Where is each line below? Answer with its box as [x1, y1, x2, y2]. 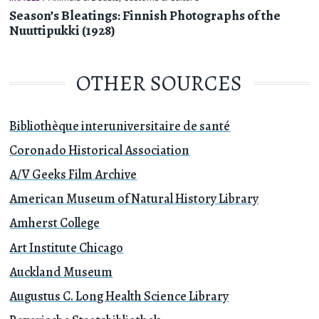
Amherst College [9, 214, 100, 232]
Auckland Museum [9, 262, 113, 281]
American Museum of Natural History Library [9, 189, 259, 208]
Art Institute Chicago [9, 238, 124, 256]
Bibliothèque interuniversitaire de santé [9, 116, 231, 135]
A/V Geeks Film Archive [9, 165, 137, 184]
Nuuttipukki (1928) [9, 21, 116, 40]
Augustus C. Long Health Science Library [9, 286, 229, 305]
